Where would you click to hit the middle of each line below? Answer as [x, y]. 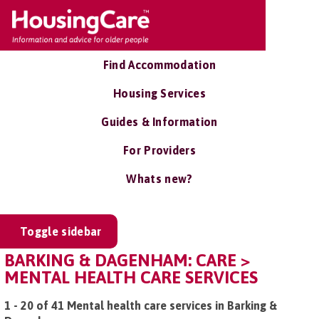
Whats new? [159, 179]
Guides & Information [159, 122]
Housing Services [159, 93]
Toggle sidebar [61, 231]
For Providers [159, 150]
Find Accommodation [159, 65]
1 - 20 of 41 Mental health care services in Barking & [141, 305]
